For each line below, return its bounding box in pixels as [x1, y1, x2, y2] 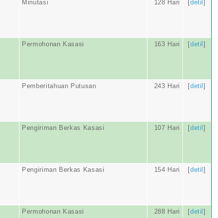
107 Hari [154, 124, 180, 131]
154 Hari [154, 166, 180, 173]
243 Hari [154, 82, 180, 90]
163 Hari [154, 40, 180, 48]
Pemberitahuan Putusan [22, 82, 96, 90]
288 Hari [154, 208, 180, 215]
